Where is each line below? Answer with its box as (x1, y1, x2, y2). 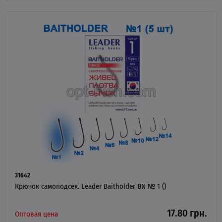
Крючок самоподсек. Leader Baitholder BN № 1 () (15, 180, 166, 191)
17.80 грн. (167, 205, 207, 220)
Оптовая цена (15, 208, 58, 219)
